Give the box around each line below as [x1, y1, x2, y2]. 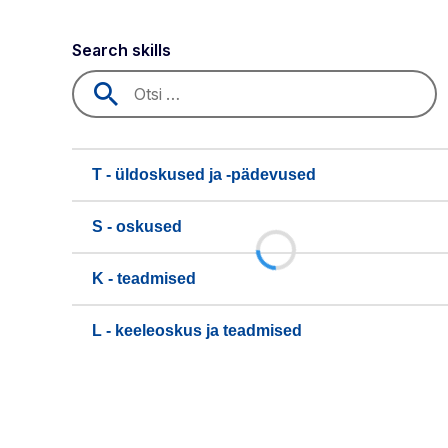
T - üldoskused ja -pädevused [92, 166, 316, 183]
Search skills [72, 40, 171, 60]
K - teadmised [92, 270, 196, 287]
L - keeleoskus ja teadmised [92, 322, 302, 339]
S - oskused [92, 218, 182, 235]
